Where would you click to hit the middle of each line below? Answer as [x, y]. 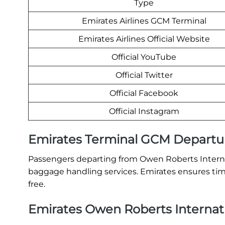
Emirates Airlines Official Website [144, 39]
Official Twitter [144, 75]
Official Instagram [144, 111]
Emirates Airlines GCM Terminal [144, 21]
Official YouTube [144, 57]
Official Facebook [144, 93]
